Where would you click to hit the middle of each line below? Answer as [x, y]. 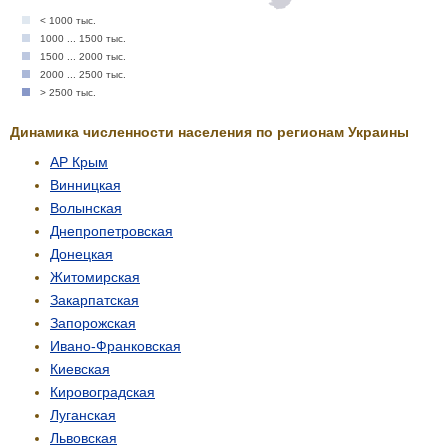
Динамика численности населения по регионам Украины [209, 131]
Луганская [83, 414]
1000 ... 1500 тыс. [83, 38]
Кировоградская [102, 391]
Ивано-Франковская [115, 345]
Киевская [80, 368]
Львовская [83, 437]
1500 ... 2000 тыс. [83, 56]
